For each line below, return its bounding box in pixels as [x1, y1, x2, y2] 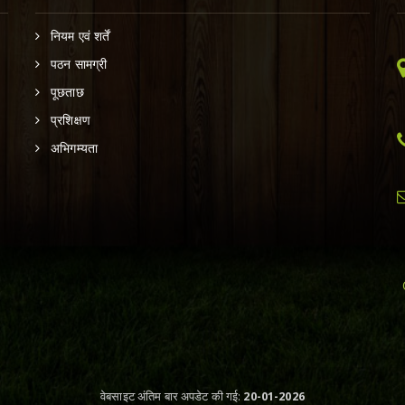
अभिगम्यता [51, 138, 98, 156]
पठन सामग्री [51, 54, 108, 72]
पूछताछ [51, 82, 84, 100]
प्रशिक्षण [51, 110, 90, 128]
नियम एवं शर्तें [51, 26, 110, 44]
